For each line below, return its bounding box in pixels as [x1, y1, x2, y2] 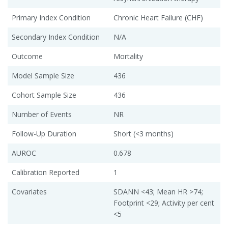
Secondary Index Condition [12, 32, 100, 42]
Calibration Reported [12, 167, 79, 177]
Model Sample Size [12, 70, 74, 80]
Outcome [12, 51, 43, 61]
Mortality [113, 51, 143, 61]
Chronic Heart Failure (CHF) [113, 12, 203, 22]
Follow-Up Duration [12, 128, 76, 138]
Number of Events [12, 109, 72, 119]
